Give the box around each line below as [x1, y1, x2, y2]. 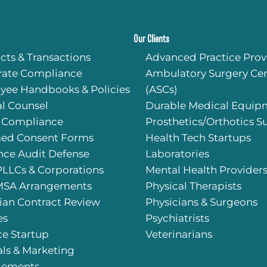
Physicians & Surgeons [145, 196, 257, 208]
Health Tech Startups [145, 132, 251, 144]
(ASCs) [145, 83, 178, 95]
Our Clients [133, 33, 169, 44]
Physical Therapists [145, 180, 241, 192]
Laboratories [145, 148, 209, 160]
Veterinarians [145, 228, 212, 240]
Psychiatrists [145, 212, 209, 224]
